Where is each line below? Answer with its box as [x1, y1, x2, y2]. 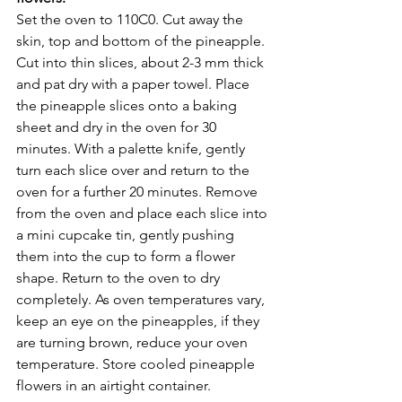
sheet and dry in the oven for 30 [16, 118, 220, 135]
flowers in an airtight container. [16, 376, 211, 394]
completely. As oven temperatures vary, [16, 290, 268, 308]
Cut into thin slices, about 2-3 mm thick [16, 53, 267, 71]
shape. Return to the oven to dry [16, 268, 223, 286]
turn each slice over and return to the [16, 161, 253, 179]
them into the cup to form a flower [16, 247, 239, 265]
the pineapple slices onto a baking [16, 96, 240, 114]
